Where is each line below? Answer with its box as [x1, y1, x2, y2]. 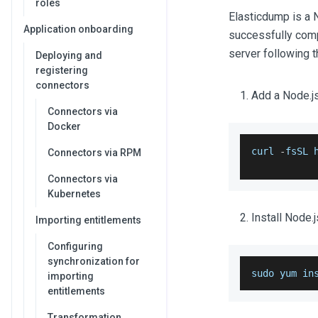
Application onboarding [23, 23, 133, 35]
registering [35, 65, 88, 76]
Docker [48, 121, 81, 132]
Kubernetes [48, 188, 101, 199]
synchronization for [48, 256, 140, 267]
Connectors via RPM [48, 147, 141, 158]
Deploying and [35, 50, 102, 61]
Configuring [48, 241, 103, 252]
